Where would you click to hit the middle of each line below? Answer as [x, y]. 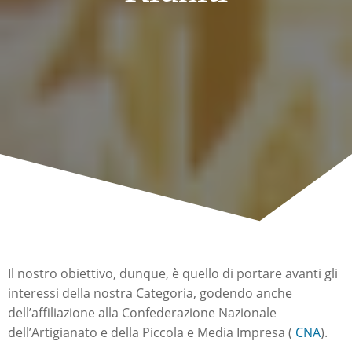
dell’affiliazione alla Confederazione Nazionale [142, 313]
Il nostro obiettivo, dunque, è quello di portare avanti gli [173, 273]
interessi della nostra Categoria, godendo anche [150, 293]
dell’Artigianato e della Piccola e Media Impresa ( [152, 332]
